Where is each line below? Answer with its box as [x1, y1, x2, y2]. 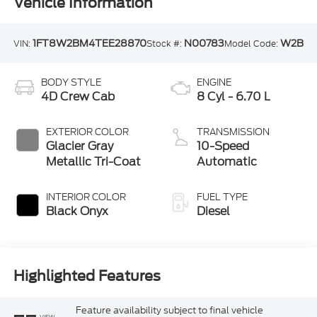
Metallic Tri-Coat [45, 153, 141, 170]
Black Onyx [45, 202, 108, 219]
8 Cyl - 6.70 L [197, 88, 270, 105]
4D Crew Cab [40, 88, 115, 105]
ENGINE [197, 75, 231, 89]
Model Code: [224, 38, 280, 50]
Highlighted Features [13, 267, 161, 285]
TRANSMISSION [197, 125, 270, 139]
